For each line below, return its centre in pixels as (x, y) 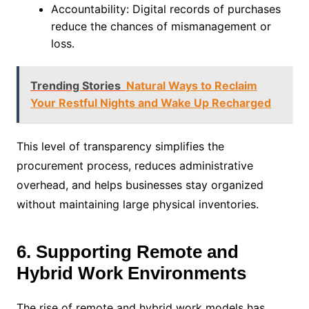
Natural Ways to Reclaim (191, 85)
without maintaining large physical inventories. (137, 204)
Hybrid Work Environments (131, 273)
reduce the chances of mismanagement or (161, 26)
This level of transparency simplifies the (120, 146)
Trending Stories (75, 85)
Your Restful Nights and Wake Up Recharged (150, 102)
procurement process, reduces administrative (134, 165)
